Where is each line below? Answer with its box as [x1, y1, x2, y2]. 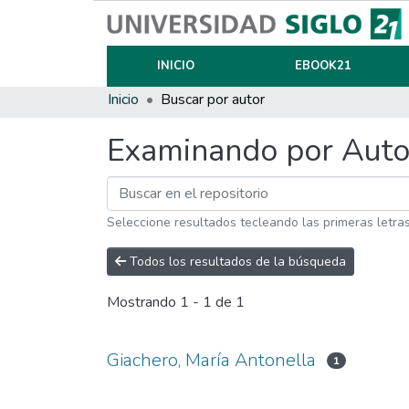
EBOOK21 [294, 58, 351, 74]
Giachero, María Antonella [107, 348, 316, 372]
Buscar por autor [161, 89, 265, 110]
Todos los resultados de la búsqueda [126, 253, 346, 270]
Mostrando [107, 292, 180, 313]
